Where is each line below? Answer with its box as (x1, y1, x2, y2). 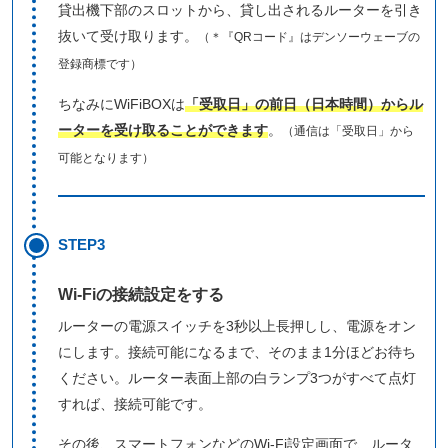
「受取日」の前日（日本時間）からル (185, 96, 423, 113)
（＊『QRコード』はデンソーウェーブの (198, 30, 420, 44)
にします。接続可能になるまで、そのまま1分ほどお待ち (58, 344, 416, 361)
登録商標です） (58, 57, 142, 71)
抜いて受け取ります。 (58, 28, 198, 45)
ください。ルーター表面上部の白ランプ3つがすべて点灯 (58, 370, 416, 387)
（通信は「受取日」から (282, 124, 414, 138)
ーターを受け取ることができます (58, 122, 268, 139)
